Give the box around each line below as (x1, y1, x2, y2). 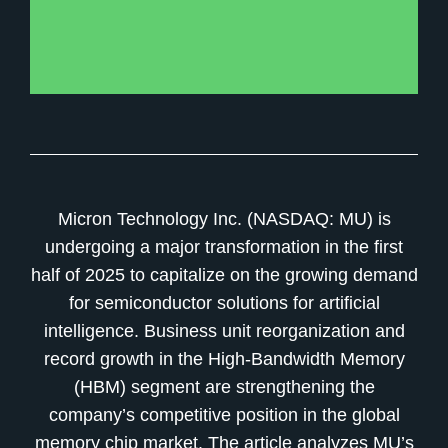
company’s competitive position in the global (48, 405, 400, 425)
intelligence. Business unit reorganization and (43, 321, 405, 341)
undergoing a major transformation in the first (45, 237, 403, 257)
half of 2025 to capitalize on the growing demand (30, 265, 418, 285)
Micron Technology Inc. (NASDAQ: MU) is (57, 209, 391, 229)
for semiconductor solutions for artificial (68, 293, 380, 313)
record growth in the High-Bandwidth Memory (43, 349, 405, 369)
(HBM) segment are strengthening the (73, 377, 375, 397)
